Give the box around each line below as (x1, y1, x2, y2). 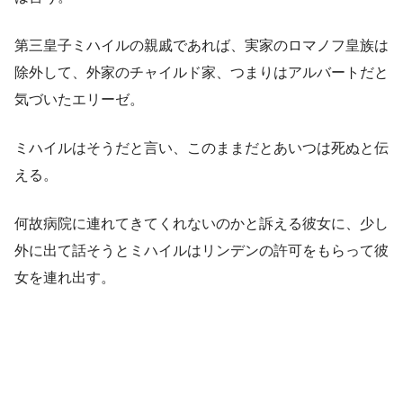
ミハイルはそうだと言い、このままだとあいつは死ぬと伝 (14, 140, 389, 157)
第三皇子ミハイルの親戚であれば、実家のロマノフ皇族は (14, 38, 389, 54)
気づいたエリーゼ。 (14, 92, 144, 108)
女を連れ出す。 (14, 270, 115, 286)
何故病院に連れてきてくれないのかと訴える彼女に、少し (14, 216, 389, 232)
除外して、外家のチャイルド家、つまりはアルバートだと (14, 65, 389, 81)
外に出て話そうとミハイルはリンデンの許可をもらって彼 (14, 243, 389, 259)
